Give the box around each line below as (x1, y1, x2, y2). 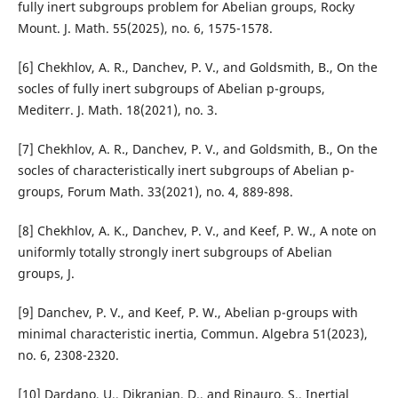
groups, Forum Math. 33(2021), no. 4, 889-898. (17, 183, 293, 201)
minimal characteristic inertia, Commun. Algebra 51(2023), (17, 325, 368, 343)
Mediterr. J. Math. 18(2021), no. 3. (17, 101, 218, 119)
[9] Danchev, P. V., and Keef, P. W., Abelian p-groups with (17, 304, 358, 322)
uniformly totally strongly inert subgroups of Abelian (17, 243, 332, 261)
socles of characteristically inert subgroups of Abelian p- (17, 162, 354, 179)
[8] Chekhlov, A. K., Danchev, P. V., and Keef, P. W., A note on (17, 222, 377, 240)
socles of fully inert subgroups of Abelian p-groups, (17, 80, 325, 98)
